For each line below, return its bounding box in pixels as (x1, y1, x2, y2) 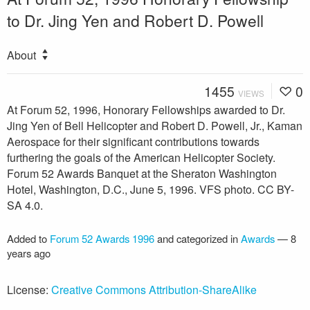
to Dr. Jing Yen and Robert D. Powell (7, 8, 264, 31)
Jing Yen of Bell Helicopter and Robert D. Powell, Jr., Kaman (7, 117, 302, 134)
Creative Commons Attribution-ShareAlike (51, 281, 257, 298)
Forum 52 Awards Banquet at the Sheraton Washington (7, 165, 277, 181)
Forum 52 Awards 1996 (50, 230, 154, 246)
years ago (7, 245, 51, 260)
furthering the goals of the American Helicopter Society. (7, 149, 275, 165)
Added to (7, 230, 50, 246)
